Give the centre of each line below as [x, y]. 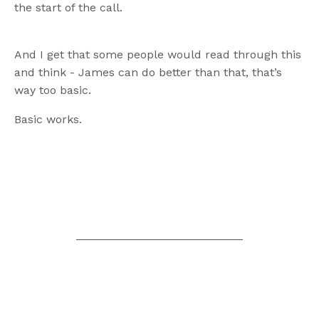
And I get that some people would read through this [158, 54]
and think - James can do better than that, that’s [148, 72]
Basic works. [48, 119]
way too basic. [53, 90]
